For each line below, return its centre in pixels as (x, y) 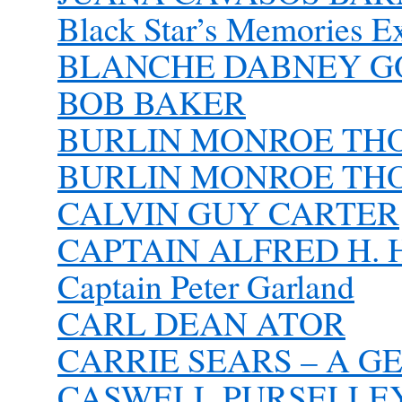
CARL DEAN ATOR (201, 323)
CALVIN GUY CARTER (228, 212)
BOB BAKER (152, 102)
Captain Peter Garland (206, 286)
